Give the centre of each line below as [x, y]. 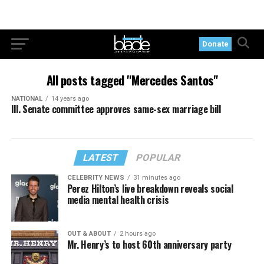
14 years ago [70, 99]
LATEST [101, 158]
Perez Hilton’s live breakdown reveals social [150, 189]
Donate [216, 44]
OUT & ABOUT [89, 234]
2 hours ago [137, 234]
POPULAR [159, 158]
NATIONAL [27, 99]
